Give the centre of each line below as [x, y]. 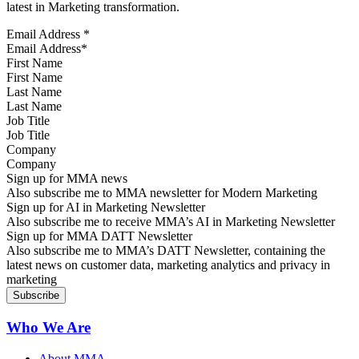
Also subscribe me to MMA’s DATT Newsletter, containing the [166, 251]
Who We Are [48, 327]
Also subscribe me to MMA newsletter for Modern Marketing [162, 193]
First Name [34, 63]
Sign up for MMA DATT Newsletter [99, 236]
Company [31, 150]
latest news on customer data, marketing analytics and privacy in [168, 265]
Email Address [45, 34]
